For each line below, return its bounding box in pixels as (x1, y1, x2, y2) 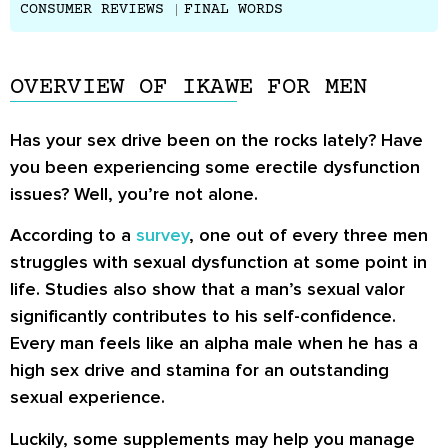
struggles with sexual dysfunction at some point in (10, 251, 427, 274)
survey (136, 224, 189, 247)
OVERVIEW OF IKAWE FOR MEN (10, 74, 368, 101)
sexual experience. (10, 386, 165, 409)
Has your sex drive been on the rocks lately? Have (10, 129, 423, 151)
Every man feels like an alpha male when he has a (10, 332, 418, 355)
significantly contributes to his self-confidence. (10, 305, 396, 328)
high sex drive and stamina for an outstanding (10, 359, 389, 382)
